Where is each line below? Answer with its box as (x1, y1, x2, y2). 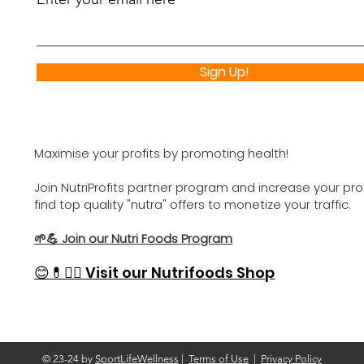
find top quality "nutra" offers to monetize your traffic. (34, 195, 352, 213)
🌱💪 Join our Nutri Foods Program (34, 229, 233, 247)
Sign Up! (200, 62, 250, 81)
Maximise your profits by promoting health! (34, 144, 289, 162)
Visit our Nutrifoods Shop (85, 262, 275, 283)
